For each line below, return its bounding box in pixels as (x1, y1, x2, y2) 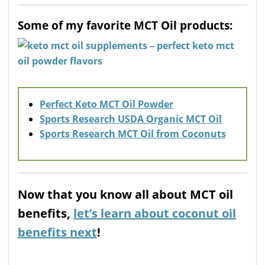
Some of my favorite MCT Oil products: (18, 17, 232, 33)
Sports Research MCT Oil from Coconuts (40, 127, 226, 140)
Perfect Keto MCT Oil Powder (40, 97, 173, 111)
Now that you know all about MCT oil (18, 186, 233, 202)
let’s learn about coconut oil (73, 205, 236, 221)
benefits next (18, 224, 97, 240)
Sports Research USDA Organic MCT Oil (40, 112, 222, 125)
